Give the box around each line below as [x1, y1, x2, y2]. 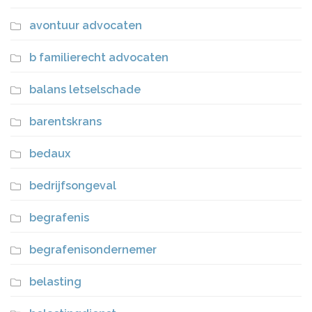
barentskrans [29, 115, 102, 128]
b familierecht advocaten [29, 51, 169, 64]
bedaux [29, 147, 70, 160]
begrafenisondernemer [29, 243, 157, 256]
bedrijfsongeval [29, 179, 116, 192]
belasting [29, 275, 81, 288]
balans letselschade [29, 83, 141, 96]
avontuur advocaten [29, 19, 142, 32]
